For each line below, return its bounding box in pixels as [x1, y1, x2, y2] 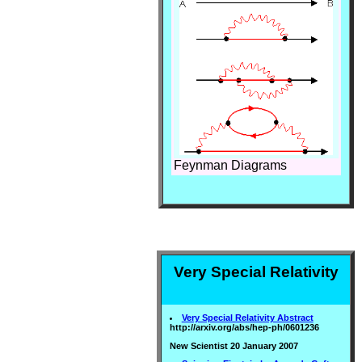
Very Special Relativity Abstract [181, 313, 314, 322]
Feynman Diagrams [173, 158, 287, 173]
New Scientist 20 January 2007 [170, 340, 298, 351]
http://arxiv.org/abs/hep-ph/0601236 [170, 322, 319, 332]
